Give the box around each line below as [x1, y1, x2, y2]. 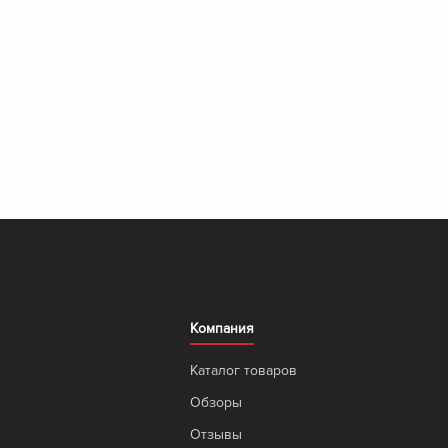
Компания [189, 319, 254, 337]
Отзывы [189, 425, 242, 443]
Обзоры [189, 393, 242, 411]
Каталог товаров [189, 361, 297, 379]
